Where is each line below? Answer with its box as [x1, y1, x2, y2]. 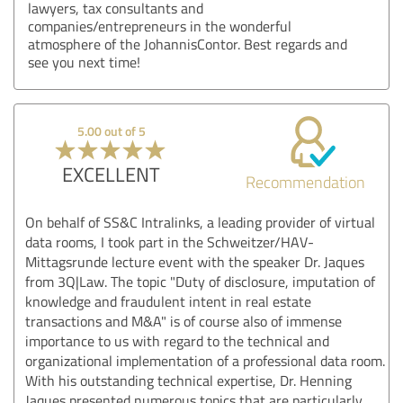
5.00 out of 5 [76, 121, 146, 139]
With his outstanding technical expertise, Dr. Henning [25, 370, 352, 390]
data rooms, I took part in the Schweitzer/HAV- [25, 231, 314, 252]
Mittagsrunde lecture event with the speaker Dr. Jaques [25, 251, 364, 272]
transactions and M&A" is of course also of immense [25, 310, 342, 331]
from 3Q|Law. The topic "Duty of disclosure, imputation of [25, 271, 375, 291]
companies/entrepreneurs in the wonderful [28, 15, 291, 36]
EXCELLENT [62, 159, 161, 188]
